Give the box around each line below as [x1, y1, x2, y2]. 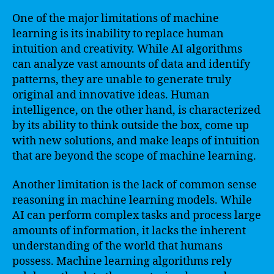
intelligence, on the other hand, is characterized [12, 103, 261, 117]
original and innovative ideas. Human [12, 87, 210, 102]
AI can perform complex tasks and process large [12, 209, 261, 223]
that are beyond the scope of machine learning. [12, 149, 256, 163]
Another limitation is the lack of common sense [12, 178, 257, 192]
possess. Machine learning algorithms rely [12, 254, 232, 268]
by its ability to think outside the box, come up [12, 118, 249, 133]
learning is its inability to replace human [12, 26, 224, 41]
